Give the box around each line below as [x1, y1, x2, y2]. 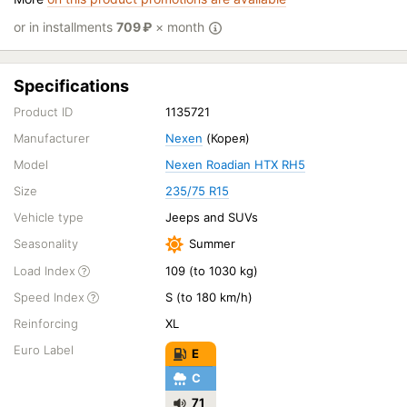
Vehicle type [14, 210, 84, 224]
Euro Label [14, 342, 74, 357]
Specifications [14, 76, 129, 95]
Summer [185, 236, 236, 251]
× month [152, 19, 208, 35]
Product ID [14, 104, 73, 119]
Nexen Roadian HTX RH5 [165, 157, 306, 172]
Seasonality [14, 236, 78, 251]
